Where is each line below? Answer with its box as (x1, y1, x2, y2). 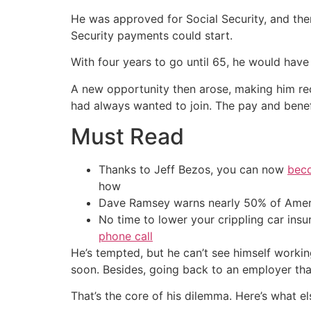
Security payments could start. (71, 28, 233, 42)
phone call (99, 228, 153, 243)
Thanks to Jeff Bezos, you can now (99, 162, 287, 176)
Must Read (71, 122, 184, 150)
